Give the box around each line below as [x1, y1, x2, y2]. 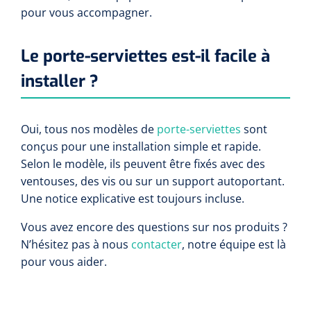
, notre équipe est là [182, 237, 286, 252]
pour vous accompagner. [21, 5, 152, 20]
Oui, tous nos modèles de [21, 121, 157, 137]
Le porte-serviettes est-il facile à [21, 45, 270, 67]
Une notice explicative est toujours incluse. [21, 191, 244, 206]
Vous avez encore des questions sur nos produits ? [21, 219, 287, 235]
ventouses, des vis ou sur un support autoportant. [21, 174, 285, 189]
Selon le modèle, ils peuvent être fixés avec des [21, 156, 265, 171]
